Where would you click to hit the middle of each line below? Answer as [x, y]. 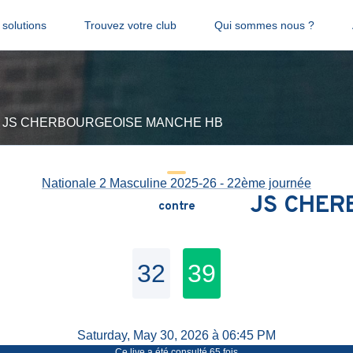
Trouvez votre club [130, 25]
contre [176, 206]
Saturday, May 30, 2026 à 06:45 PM [176, 335]
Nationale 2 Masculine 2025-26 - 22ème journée [176, 183]
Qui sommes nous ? [264, 25]
